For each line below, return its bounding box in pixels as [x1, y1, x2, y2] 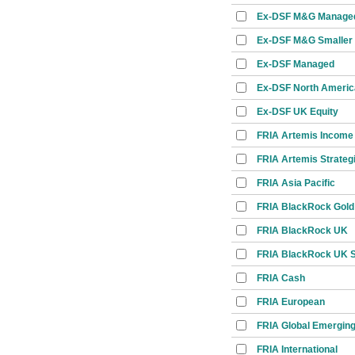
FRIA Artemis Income [257, 130, 353, 141]
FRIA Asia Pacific [257, 177, 335, 189]
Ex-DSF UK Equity [257, 106, 338, 117]
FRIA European [257, 296, 325, 307]
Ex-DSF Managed [257, 59, 334, 70]
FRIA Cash [257, 273, 305, 284]
